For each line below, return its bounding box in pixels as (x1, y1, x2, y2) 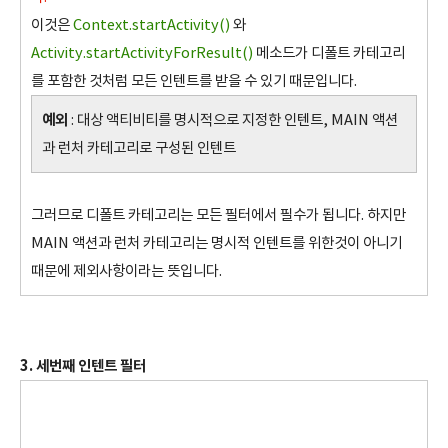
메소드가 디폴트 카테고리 (253, 45, 405, 62)
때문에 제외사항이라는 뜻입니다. (31, 263, 222, 280)
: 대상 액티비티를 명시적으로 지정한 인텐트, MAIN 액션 (68, 112, 398, 129)
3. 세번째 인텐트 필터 (20, 357, 146, 375)
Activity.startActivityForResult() (31, 45, 253, 62)
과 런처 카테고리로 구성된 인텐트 (42, 140, 236, 157)
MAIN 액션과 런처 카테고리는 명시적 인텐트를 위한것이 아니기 (31, 235, 402, 252)
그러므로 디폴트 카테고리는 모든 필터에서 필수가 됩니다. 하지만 (31, 207, 406, 224)
